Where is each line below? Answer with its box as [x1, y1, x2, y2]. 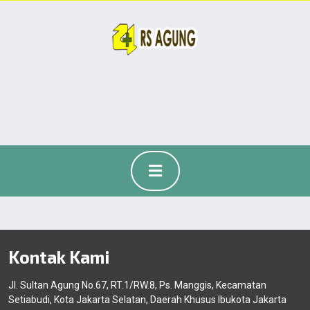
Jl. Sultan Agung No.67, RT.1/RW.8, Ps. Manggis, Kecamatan [8, 280, 266, 291]
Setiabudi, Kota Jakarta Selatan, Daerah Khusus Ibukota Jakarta [8, 294, 286, 305]
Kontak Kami [8, 246, 109, 267]
